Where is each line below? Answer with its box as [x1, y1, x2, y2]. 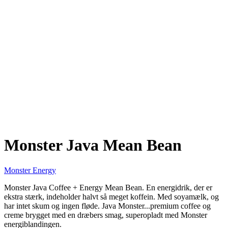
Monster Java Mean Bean [4, 136, 182, 155]
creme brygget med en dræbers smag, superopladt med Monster [4, 210, 207, 219]
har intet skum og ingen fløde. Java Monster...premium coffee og [4, 201, 211, 210]
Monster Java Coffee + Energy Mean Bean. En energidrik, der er [4, 183, 212, 192]
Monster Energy [4, 165, 56, 175]
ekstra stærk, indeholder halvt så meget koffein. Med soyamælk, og [4, 192, 219, 201]
